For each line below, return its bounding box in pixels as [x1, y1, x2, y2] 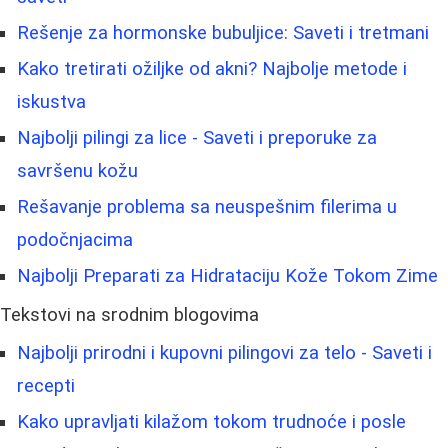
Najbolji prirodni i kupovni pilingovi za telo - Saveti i [17, 342, 432, 365]
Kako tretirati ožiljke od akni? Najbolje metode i [17, 58, 407, 81]
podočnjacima [17, 229, 133, 252]
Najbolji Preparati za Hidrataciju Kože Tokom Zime [17, 265, 438, 288]
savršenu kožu [17, 160, 138, 183]
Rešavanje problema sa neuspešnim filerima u [17, 196, 397, 219]
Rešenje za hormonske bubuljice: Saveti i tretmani [17, 22, 429, 45]
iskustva [17, 91, 86, 114]
